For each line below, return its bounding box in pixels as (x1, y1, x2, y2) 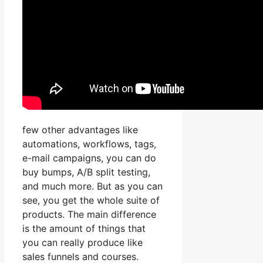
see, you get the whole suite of (22, 194, 160, 207)
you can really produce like (22, 237, 143, 249)
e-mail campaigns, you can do (22, 152, 156, 164)
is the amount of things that (22, 222, 146, 235)
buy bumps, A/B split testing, (22, 166, 150, 178)
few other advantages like (22, 124, 138, 136)
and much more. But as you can (22, 180, 163, 193)
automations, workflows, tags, (22, 138, 156, 150)
